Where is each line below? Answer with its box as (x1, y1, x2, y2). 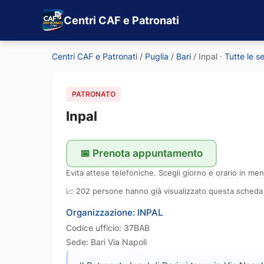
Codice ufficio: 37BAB (66, 222, 150, 233)
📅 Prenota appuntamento (80, 147, 203, 160)
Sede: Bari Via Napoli (66, 236, 147, 247)
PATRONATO (71, 89, 115, 98)
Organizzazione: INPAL (66, 206, 163, 218)
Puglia (145, 51, 169, 61)
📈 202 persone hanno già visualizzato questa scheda (66, 186, 263, 196)
